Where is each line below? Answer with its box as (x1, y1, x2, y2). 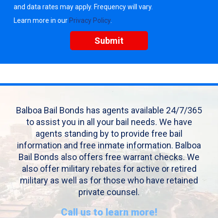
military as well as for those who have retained (20, 175, 198, 185)
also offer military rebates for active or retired (21, 163, 197, 174)
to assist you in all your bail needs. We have (26, 117, 192, 127)
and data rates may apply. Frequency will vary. (14, 3, 153, 11)
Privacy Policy (69, 17, 110, 24)
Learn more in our (14, 17, 69, 24)
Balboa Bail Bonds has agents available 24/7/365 (16, 105, 202, 115)
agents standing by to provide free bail (36, 128, 182, 139)
